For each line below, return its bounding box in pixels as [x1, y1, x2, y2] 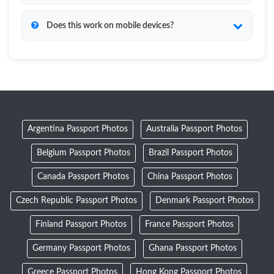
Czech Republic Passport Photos [15, 196, 137, 205]
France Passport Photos [145, 220, 234, 229]
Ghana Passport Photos [149, 244, 237, 253]
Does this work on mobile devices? [45, 21, 174, 30]
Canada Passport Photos [37, 172, 129, 181]
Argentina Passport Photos [27, 125, 128, 133]
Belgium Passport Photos [37, 149, 130, 157]
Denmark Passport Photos [155, 196, 254, 205]
